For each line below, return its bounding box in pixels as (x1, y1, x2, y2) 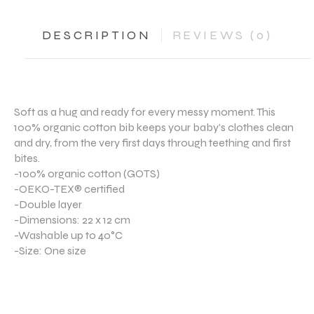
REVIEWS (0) (172, 27, 273, 43)
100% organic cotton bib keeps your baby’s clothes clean (14, 120, 294, 134)
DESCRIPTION (41, 27, 151, 43)
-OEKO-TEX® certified (14, 182, 125, 196)
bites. (14, 151, 40, 165)
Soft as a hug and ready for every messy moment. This (14, 104, 275, 118)
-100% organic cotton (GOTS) (14, 166, 160, 180)
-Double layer (14, 197, 82, 211)
